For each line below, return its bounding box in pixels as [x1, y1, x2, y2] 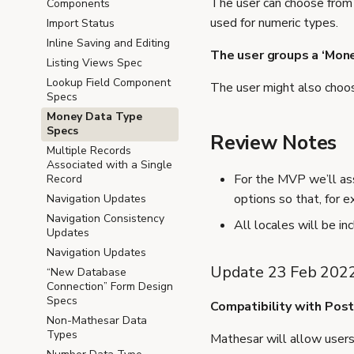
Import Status [47, 16, 115, 31]
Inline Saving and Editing [47, 36, 170, 51]
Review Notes [210, 129, 337, 156]
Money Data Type [47, 109, 142, 124]
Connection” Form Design [47, 279, 173, 294]
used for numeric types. [210, 13, 338, 32]
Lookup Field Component [47, 75, 171, 90]
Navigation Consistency [47, 211, 164, 226]
